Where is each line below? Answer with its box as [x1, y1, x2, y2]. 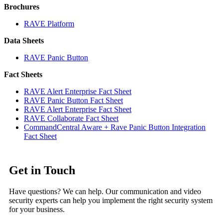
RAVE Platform [24, 19, 74, 28]
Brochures [4, 2, 39, 11]
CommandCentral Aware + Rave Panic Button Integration [24, 122, 206, 131]
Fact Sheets [4, 70, 42, 79]
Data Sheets [4, 36, 44, 45]
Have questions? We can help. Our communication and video [9, 187, 201, 196]
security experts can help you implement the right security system [9, 196, 213, 205]
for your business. [9, 205, 65, 214]
